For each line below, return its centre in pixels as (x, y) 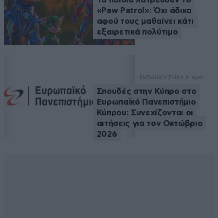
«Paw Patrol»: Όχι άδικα (144, 10)
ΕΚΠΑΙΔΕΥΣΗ (158, 77)
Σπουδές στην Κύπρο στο (146, 91)
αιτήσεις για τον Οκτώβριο (150, 123)
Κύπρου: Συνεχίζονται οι (145, 112)
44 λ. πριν (190, 77)
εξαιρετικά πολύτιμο (137, 32)
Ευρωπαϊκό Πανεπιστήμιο (146, 102)
